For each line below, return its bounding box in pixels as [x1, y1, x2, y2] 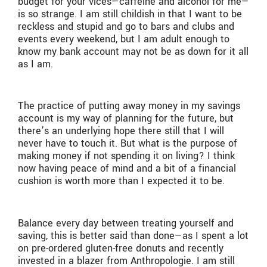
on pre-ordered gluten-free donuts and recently [18, 241, 223, 256]
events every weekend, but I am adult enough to [18, 32, 229, 46]
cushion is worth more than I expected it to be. [18, 174, 225, 188]
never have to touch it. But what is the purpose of [18, 136, 237, 151]
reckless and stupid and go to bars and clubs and [18, 19, 234, 33]
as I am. [18, 57, 53, 71]
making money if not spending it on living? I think [18, 149, 235, 163]
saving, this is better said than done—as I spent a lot [18, 229, 249, 243]
